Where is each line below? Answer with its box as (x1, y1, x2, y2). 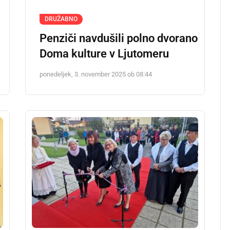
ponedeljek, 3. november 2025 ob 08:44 (40, 70, 152, 79)
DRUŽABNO (45, 15, 78, 23)
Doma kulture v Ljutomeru (40, 47, 169, 61)
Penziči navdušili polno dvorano (40, 32, 198, 45)
